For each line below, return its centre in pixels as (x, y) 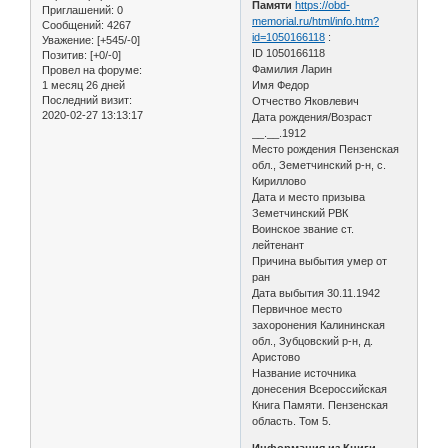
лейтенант (278, 244)
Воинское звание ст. (303, 228)
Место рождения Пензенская (326, 148)
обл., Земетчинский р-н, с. (319, 164)
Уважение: (68, 39)
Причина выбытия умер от (320, 260)
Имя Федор (281, 84)
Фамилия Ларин (292, 68)
